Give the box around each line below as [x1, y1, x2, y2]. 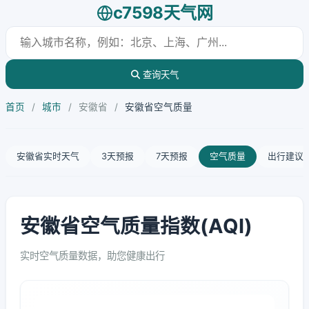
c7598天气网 [112, 3, 213, 23]
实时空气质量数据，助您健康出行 [20, 250, 165, 261]
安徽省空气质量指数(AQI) [20, 214, 252, 238]
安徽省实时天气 [17, 151, 79, 161]
